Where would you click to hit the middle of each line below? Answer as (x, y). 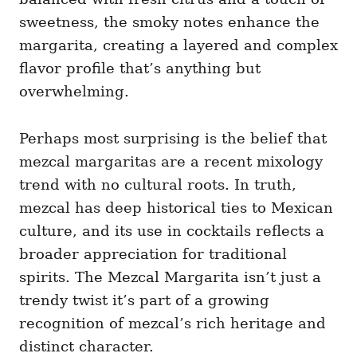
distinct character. (86, 347)
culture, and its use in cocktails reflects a (172, 231)
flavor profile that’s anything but (140, 69)
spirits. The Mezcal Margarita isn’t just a (170, 277)
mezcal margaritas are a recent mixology (171, 162)
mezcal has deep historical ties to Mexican (176, 208)
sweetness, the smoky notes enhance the (169, 22)
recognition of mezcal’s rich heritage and (173, 324)
